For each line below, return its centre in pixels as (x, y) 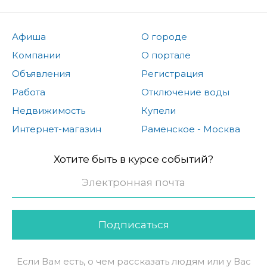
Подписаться (133, 224)
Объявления (41, 73)
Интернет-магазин (57, 129)
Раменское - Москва (190, 129)
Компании (36, 55)
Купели (158, 110)
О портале (166, 55)
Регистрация (172, 73)
